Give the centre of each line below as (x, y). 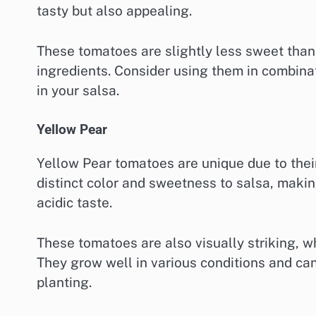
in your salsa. (78, 90)
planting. (64, 282)
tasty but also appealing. (114, 11)
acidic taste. (74, 203)
